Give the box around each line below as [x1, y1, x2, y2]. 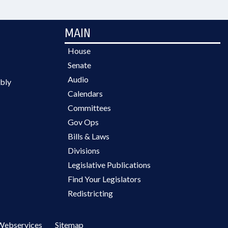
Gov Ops [68, 117, 99, 127]
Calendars [68, 89, 103, 98]
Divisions [68, 146, 100, 155]
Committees [68, 103, 111, 112]
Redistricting [68, 188, 113, 198]
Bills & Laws [68, 131, 109, 141]
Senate [68, 60, 91, 70]
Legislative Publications [68, 160, 151, 169]
